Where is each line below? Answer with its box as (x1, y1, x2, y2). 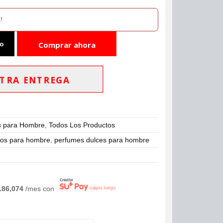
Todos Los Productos (49, 120, 115, 129)
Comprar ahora (38, 40, 96, 50)
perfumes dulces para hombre (54, 135, 150, 144)
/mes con (25, 185, 57, 193)
